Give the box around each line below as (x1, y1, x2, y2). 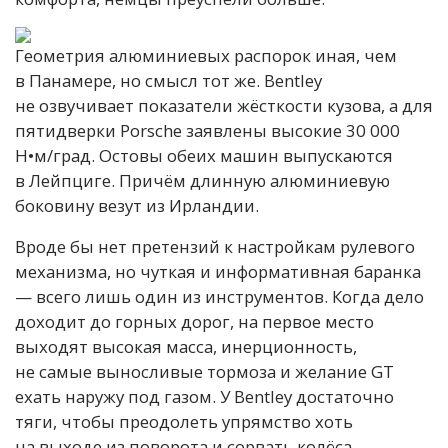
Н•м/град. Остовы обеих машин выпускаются (15, 143, 393, 167)
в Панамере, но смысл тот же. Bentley (15, 68, 322, 92)
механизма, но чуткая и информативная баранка (15, 259, 421, 283)
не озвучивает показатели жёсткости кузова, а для (15, 93, 433, 117)
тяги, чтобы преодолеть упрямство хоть (15, 409, 353, 433)
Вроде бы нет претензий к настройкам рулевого (15, 234, 415, 258)
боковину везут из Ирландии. (15, 193, 259, 217)
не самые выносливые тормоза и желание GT (15, 359, 394, 383)
